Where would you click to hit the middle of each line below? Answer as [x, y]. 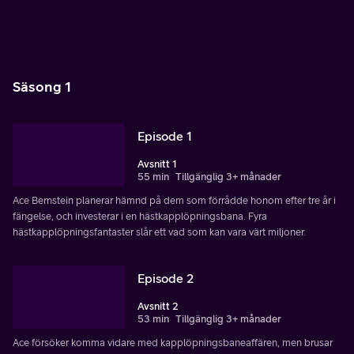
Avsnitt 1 [157, 164]
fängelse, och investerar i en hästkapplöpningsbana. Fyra [140, 216]
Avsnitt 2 [158, 306]
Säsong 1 [42, 87]
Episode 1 [165, 136]
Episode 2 [166, 278]
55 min [153, 176]
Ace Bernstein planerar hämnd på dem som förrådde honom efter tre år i [174, 200]
